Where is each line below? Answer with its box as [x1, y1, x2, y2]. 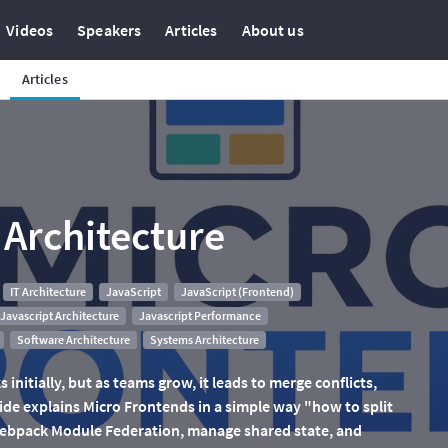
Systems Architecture [149, 332, 259, 347]
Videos [6, 20, 54, 40]
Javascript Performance [138, 308, 261, 323]
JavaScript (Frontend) [180, 284, 294, 299]
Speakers [77, 20, 142, 40]
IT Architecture [9, 284, 86, 299]
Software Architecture [16, 332, 130, 347]
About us [241, 20, 304, 40]
